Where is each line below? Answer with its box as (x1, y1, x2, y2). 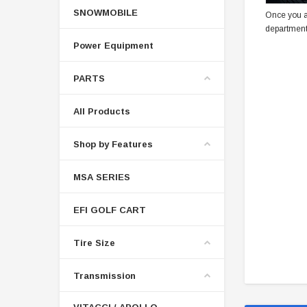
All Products (73, 106, 130, 116)
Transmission (73, 270, 136, 281)
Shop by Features (73, 138, 153, 149)
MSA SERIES (73, 171, 130, 182)
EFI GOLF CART (73, 204, 146, 215)
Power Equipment (73, 40, 153, 51)
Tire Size (73, 237, 115, 248)
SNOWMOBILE (73, 7, 138, 18)
